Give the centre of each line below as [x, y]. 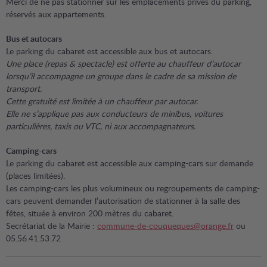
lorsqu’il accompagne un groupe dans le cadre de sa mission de [121, 76]
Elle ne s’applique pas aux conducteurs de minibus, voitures [114, 114]
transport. [24, 89]
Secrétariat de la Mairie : [52, 226]
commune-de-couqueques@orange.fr [165, 226]
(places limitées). [35, 176]
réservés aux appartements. [56, 14]
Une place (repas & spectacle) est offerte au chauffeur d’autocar [123, 63]
